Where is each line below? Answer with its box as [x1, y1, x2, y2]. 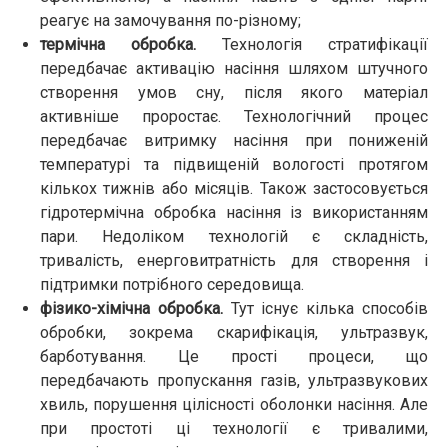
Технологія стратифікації [196, 35, 428, 55]
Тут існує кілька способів [222, 299, 429, 319]
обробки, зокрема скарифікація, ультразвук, [40, 323, 428, 343]
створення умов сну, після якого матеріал [40, 83, 428, 103]
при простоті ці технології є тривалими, [40, 419, 428, 439]
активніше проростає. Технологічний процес [40, 107, 428, 127]
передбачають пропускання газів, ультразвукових [40, 371, 428, 391]
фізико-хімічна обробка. [40, 299, 223, 319]
